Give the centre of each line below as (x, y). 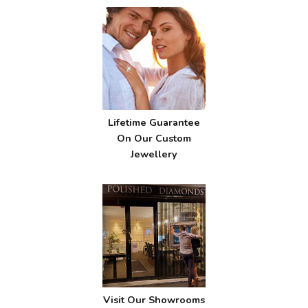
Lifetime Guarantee (154, 122)
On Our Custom (154, 138)
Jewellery (154, 154)
